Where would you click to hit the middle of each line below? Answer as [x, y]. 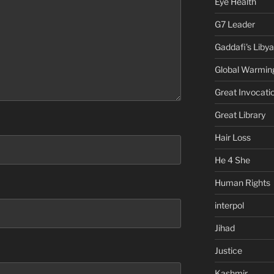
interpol [229, 205]
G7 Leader [235, 24]
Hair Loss [232, 137]
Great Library [240, 114]
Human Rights [242, 182]
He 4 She [232, 160]
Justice [228, 250]
